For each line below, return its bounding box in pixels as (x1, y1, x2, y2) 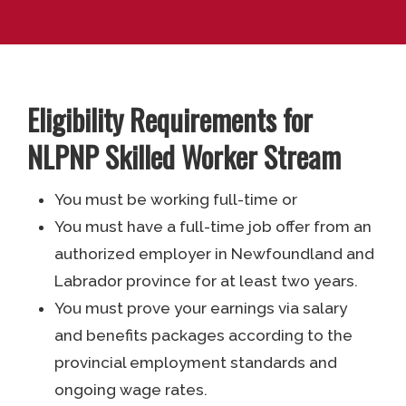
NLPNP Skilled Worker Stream (27, 135, 342, 179)
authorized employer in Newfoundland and (54, 245, 375, 264)
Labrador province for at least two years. (54, 272, 359, 291)
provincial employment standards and (54, 353, 338, 372)
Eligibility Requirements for (27, 98, 314, 141)
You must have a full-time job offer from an (54, 217, 372, 237)
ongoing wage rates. (54, 381, 208, 400)
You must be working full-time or (54, 190, 298, 209)
